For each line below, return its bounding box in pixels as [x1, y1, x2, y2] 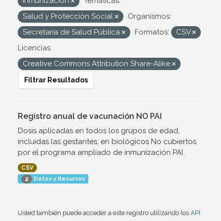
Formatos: [135, 28, 169, 37]
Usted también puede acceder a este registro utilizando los [18, 209, 190, 217]
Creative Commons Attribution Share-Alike [23, 59, 172, 68]
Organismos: [128, 12, 171, 21]
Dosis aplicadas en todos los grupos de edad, [18, 126, 180, 135]
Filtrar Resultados [24, 76, 88, 84]
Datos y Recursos [32, 175, 85, 182]
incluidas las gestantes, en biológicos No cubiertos [18, 137, 196, 146]
